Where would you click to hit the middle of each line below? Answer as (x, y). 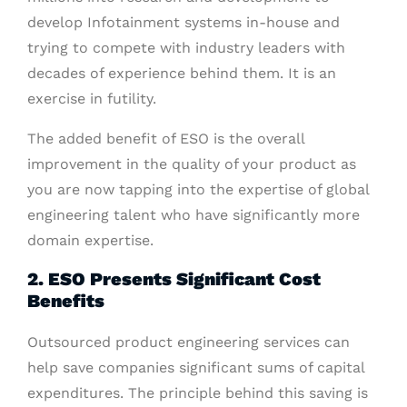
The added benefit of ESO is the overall (166, 139)
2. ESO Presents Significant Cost (174, 279)
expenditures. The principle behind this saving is (198, 393)
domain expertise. (90, 241)
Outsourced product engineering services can (189, 342)
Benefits (66, 301)
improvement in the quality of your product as (192, 164)
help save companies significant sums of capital (196, 368)
